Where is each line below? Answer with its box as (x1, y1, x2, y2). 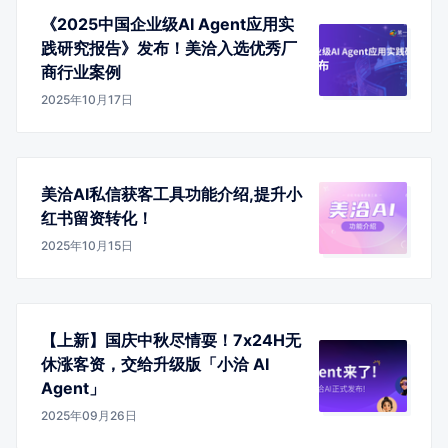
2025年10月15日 (41, 237, 133, 253)
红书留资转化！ (41, 207, 153, 228)
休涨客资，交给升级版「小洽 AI (41, 353, 269, 374)
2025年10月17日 (41, 91, 133, 107)
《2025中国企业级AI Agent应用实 (41, 13, 294, 34)
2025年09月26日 (41, 407, 137, 423)
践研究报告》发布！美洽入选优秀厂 (41, 37, 297, 58)
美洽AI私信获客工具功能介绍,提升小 (41, 183, 302, 204)
